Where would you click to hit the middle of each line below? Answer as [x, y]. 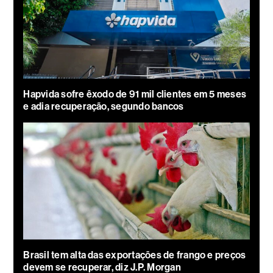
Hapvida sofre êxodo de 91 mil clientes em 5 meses [135, 94]
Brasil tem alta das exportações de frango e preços [135, 255]
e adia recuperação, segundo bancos [104, 106]
